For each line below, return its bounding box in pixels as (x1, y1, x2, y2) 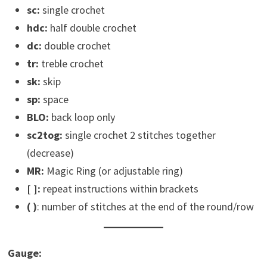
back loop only (48, 110, 115, 124)
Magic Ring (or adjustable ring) (44, 164, 183, 178)
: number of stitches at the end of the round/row (36, 200, 254, 213)
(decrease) (26, 146, 74, 160)
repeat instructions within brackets (40, 182, 198, 195)
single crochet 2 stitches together (62, 128, 216, 142)
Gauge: (7, 246, 42, 260)
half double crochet (47, 21, 136, 35)
